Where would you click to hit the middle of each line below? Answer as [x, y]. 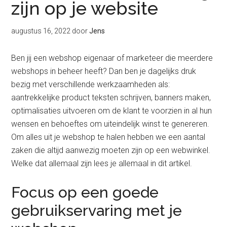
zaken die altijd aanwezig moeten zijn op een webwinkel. [111, 150]
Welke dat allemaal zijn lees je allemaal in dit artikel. [102, 163]
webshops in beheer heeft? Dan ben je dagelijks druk [104, 71]
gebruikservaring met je [97, 211]
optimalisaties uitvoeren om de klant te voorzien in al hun [112, 111]
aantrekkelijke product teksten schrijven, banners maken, [111, 98]
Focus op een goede [85, 192]
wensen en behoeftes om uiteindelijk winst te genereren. [110, 124]
